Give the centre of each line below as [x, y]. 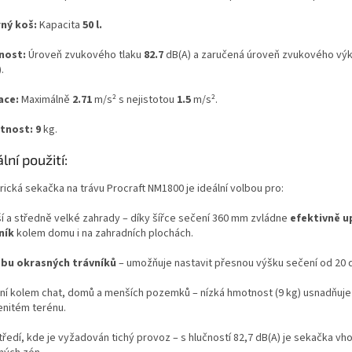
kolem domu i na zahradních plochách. [105, 233]
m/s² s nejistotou [134, 99]
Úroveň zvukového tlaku [85, 55]
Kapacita [60, 25]
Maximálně [47, 99]
